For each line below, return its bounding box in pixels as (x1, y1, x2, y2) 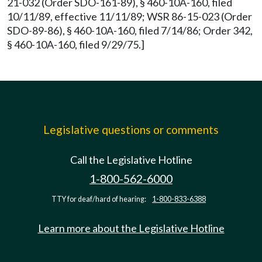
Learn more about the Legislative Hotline (37, 222, 225, 235)
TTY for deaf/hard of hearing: (51, 195, 147, 204)
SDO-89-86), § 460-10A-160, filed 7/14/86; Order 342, (7, 24, 253, 37)
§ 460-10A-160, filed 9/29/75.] (7, 38, 144, 51)
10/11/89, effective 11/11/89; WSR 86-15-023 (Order (7, 10, 252, 23)
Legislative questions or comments (43, 123, 219, 136)
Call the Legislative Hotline (70, 153, 192, 166)
